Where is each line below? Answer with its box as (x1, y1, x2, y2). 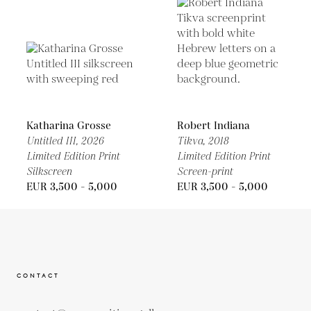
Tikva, (177, 134, 208, 149)
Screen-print (177, 165, 233, 179)
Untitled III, (26, 134, 81, 149)
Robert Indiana (177, 119, 250, 133)
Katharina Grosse (26, 119, 111, 133)
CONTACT (17, 271, 60, 279)
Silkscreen (26, 165, 72, 179)
